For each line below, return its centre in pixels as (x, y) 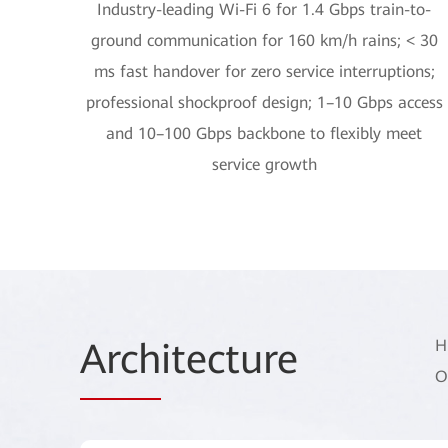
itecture (229, 359)
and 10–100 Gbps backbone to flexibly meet (264, 133)
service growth (264, 164)
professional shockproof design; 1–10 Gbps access (264, 102)
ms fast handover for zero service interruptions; (264, 71)
